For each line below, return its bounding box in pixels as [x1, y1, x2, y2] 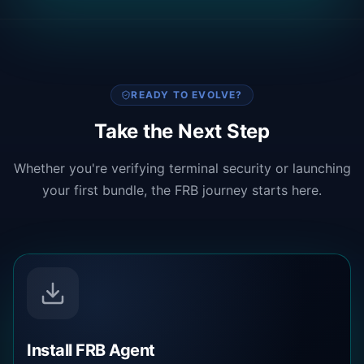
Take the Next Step [94, 119, 270, 144]
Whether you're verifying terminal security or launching [13, 160, 351, 177]
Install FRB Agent [27, 340, 155, 361]
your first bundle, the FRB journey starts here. [42, 182, 322, 199]
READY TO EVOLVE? [131, 89, 243, 102]
